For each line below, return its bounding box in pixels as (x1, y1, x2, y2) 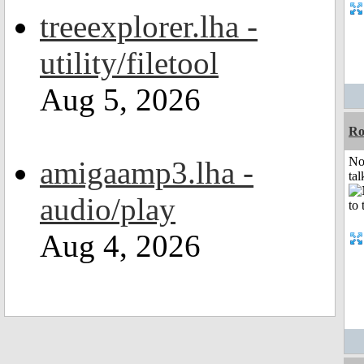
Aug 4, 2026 (40, 228, 201, 263)
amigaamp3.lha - (40, 155, 253, 190)
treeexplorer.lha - (40, 9, 258, 44)
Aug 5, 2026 (40, 82, 201, 117)
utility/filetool (40, 45, 219, 80)
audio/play (40, 192, 175, 227)
